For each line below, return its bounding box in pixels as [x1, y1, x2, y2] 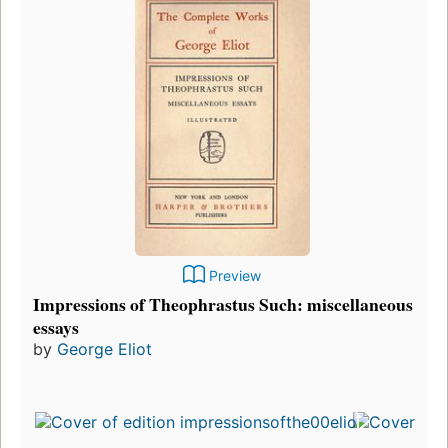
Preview [209, 267, 261, 285]
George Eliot [57, 339, 152, 360]
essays [33, 314, 79, 341]
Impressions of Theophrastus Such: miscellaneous [33, 291, 413, 318]
